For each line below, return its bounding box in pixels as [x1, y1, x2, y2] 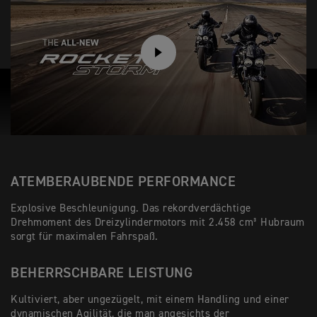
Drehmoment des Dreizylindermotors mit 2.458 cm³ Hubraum [11, 217, 305, 229]
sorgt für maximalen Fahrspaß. [11, 231, 158, 243]
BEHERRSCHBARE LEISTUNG [11, 266, 192, 281]
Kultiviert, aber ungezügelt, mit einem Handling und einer [11, 294, 289, 306]
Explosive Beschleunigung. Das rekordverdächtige [11, 203, 251, 214]
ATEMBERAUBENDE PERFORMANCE [11, 175, 236, 190]
